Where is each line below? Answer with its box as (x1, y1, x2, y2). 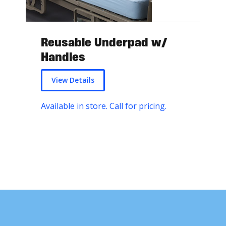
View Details (51, 75, 94, 85)
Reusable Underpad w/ (40, 35, 167, 50)
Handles (40, 49, 85, 65)
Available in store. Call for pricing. (40, 100, 168, 112)
